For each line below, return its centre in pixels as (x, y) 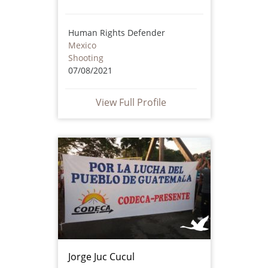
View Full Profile (131, 102)
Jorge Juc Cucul (101, 256)
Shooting (86, 57)
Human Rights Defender (116, 32)
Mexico (82, 45)
